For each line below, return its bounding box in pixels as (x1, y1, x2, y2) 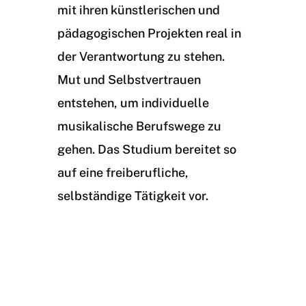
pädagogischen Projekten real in (57, 26, 241, 40)
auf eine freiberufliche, (57, 165, 189, 180)
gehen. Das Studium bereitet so (57, 142, 236, 156)
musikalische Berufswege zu (57, 119, 221, 133)
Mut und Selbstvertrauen (57, 72, 201, 87)
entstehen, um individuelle (57, 96, 209, 110)
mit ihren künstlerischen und (57, 3, 220, 17)
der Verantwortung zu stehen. (57, 49, 225, 64)
